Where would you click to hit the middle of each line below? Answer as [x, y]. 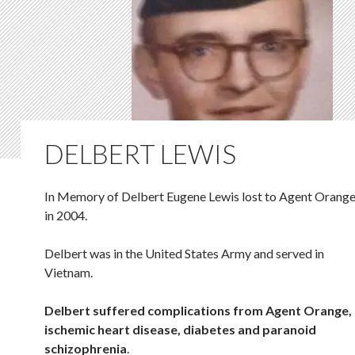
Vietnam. [69, 272]
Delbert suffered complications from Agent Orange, [198, 310]
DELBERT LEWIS [140, 154]
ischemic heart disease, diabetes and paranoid [180, 329]
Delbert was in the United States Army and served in [184, 253]
